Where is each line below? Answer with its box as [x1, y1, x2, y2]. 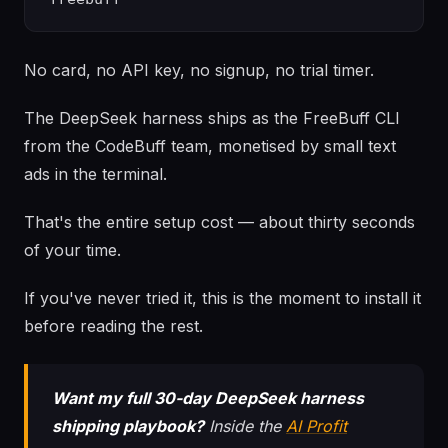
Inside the [204, 416, 286, 436]
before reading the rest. [24, 316, 203, 336]
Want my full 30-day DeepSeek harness [52, 388, 364, 408]
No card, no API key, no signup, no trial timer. [24, 60, 374, 80]
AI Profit [286, 416, 347, 436]
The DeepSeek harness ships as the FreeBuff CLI [24, 108, 400, 128]
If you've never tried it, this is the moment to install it [24, 288, 421, 308]
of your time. [24, 240, 121, 260]
